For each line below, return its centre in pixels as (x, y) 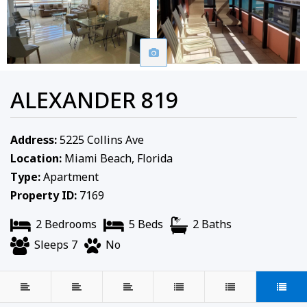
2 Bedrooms (65, 224)
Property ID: (44, 196)
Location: (36, 159)
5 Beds (145, 224)
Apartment (71, 177)
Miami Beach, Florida (117, 159)
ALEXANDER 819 (94, 100)
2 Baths (211, 224)
